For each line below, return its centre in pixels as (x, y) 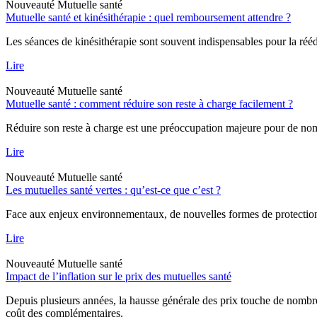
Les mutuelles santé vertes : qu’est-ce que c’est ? (113, 190)
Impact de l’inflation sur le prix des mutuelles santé (119, 276)
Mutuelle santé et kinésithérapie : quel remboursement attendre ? (148, 17)
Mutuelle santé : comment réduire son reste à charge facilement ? (149, 103)
